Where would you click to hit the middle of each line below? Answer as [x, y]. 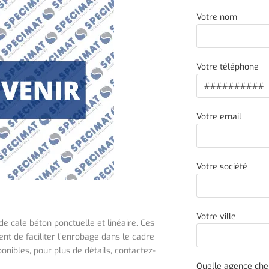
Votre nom [216, 17]
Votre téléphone [227, 67]
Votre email [219, 117]
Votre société [222, 167]
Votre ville [216, 216]
